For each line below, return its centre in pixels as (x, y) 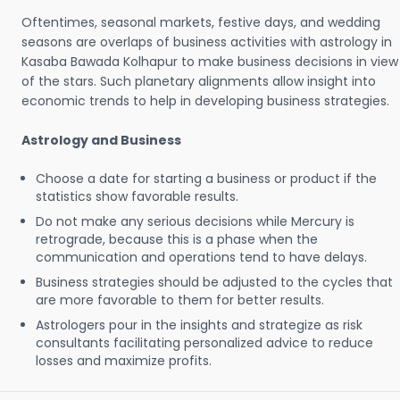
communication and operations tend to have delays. (201, 257)
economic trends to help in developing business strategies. (205, 101)
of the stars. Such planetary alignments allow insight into (199, 81)
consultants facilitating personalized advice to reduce (204, 343)
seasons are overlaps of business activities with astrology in (207, 42)
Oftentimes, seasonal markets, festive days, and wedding (201, 22)
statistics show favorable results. (137, 196)
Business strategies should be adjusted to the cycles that (214, 282)
